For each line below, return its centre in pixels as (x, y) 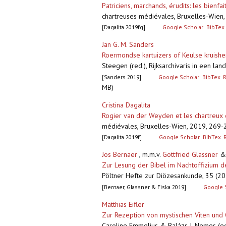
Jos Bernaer (120, 155)
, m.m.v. (150, 155)
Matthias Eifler (123, 205)
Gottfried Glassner (190, 155)
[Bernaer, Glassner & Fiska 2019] (144, 187)
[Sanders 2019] (122, 77)
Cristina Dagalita (126, 105)
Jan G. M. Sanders (128, 45)
